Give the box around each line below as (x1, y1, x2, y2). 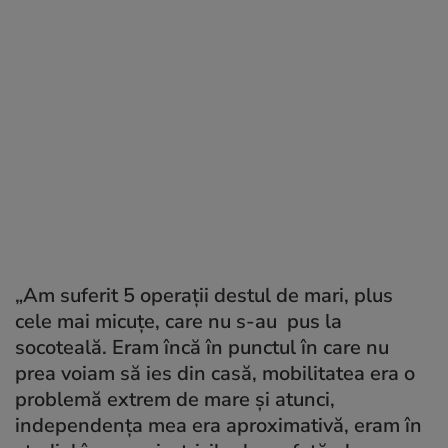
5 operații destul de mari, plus (123, 282, 393, 309)
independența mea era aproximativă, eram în (15, 412, 422, 439)
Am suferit (23, 282, 123, 309)
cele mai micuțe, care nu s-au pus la (15, 308, 342, 335)
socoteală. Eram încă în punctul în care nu (15, 334, 389, 361)
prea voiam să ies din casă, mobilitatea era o (15, 360, 415, 387)
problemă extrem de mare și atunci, (15, 386, 335, 413)
